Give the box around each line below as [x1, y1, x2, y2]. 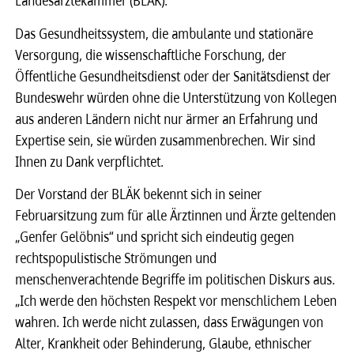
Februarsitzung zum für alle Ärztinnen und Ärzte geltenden [16, 205, 337, 225]
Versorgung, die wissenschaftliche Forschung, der [16, 44, 287, 64]
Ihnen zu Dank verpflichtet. [16, 151, 164, 171]
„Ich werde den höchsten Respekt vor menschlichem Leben [16, 291, 337, 311]
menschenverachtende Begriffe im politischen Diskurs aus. [16, 269, 336, 289]
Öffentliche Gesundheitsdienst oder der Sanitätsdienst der [16, 66, 331, 85]
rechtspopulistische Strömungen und [16, 248, 217, 268]
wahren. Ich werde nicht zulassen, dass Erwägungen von [16, 312, 324, 332]
